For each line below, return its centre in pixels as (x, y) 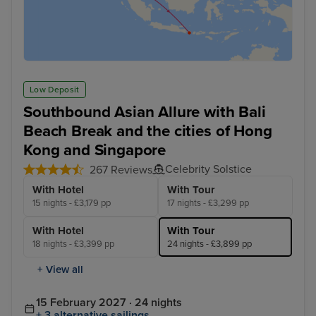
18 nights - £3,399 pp (73, 244)
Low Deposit (55, 90)
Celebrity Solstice (208, 170)
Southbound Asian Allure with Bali (145, 112)
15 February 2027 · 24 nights (109, 303)
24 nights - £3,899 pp (209, 244)
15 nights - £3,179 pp (72, 203)
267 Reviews (121, 170)
